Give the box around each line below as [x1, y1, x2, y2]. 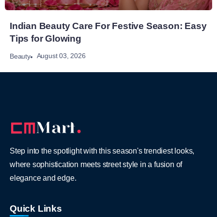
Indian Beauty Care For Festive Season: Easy [10, 20, 207, 31]
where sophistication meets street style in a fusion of [10, 160, 183, 169]
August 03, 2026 [36, 52, 86, 60]
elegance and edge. [10, 173, 77, 182]
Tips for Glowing [10, 33, 81, 44]
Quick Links [10, 203, 62, 214]
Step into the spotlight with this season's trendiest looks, [10, 146, 195, 155]
